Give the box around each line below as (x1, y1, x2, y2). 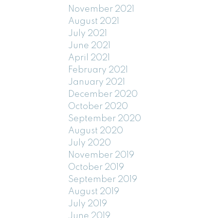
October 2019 (68, 163, 125, 172)
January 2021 (68, 77, 126, 87)
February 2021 (68, 65, 128, 74)
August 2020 (68, 126, 124, 135)
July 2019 (68, 199, 108, 208)
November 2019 (68, 150, 135, 160)
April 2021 (68, 53, 110, 62)
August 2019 (68, 187, 120, 196)
